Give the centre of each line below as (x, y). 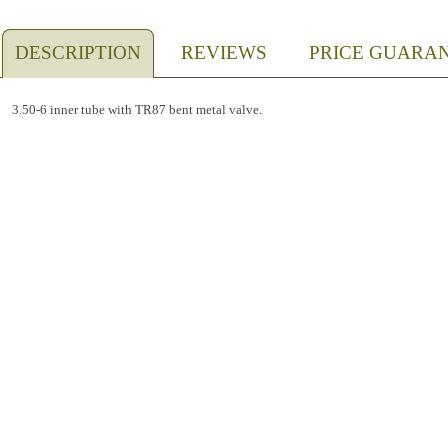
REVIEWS (224, 52)
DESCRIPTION (78, 52)
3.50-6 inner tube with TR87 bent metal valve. (136, 110)
